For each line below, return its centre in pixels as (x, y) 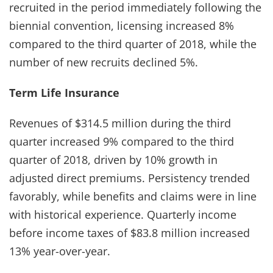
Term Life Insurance (64, 92)
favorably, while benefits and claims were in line (133, 196)
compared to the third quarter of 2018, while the (133, 44)
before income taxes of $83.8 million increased (129, 232)
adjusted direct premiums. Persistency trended (129, 178)
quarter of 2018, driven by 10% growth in (113, 159)
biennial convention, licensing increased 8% (122, 25)
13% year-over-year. (60, 251)
